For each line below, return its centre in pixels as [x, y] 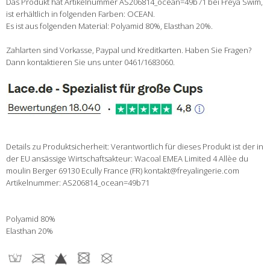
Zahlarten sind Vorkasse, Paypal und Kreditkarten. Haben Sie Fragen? [129, 50]
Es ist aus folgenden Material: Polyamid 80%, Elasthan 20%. [109, 26]
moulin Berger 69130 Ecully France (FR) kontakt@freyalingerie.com [123, 171]
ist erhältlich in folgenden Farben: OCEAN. [80, 14]
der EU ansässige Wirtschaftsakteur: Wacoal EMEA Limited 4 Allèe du [127, 159]
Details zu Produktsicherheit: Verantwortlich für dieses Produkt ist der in [135, 147]
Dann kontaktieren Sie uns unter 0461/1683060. [90, 62]
